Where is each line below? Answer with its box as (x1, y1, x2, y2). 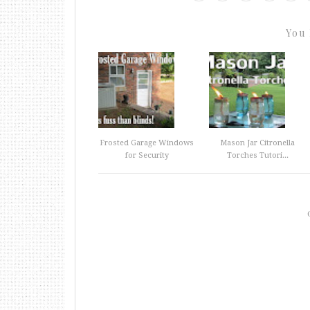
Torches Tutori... (226, 151, 289, 160)
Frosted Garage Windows (100, 138, 194, 147)
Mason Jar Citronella (220, 138, 295, 147)
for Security (125, 151, 169, 160)
